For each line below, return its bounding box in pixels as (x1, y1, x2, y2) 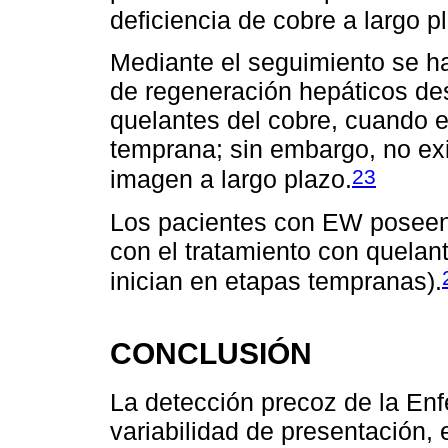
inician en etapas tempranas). (110, 267, 442, 296)
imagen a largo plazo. (110, 165, 352, 194)
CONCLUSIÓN (110, 336, 312, 371)
